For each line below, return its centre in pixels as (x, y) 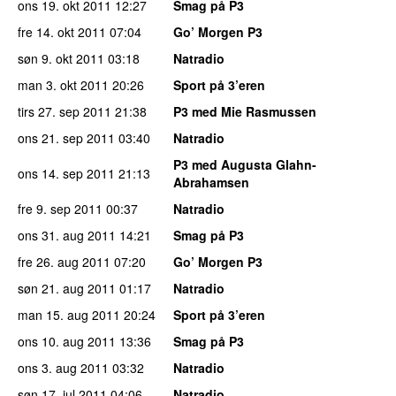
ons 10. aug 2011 (67, 341)
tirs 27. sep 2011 (65, 111)
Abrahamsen (211, 182)
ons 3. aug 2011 (63, 367)
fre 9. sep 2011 (60, 208)
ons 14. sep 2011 (66, 173)
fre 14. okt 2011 (62, 31)
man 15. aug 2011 (69, 314)
